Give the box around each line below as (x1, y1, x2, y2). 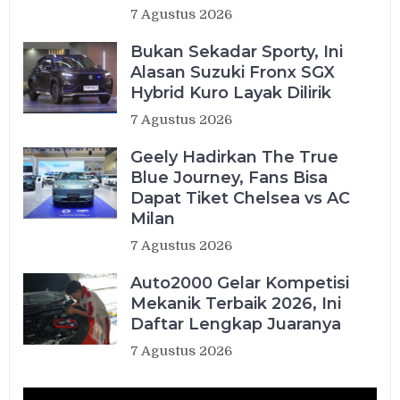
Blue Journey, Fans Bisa (130, 168, 329, 188)
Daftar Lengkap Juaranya (130, 314, 342, 335)
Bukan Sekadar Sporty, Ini (130, 42, 344, 62)
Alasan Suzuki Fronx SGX (130, 62, 336, 83)
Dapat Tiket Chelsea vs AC (130, 188, 351, 209)
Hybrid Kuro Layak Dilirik (130, 83, 332, 104)
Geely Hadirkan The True (130, 147, 339, 168)
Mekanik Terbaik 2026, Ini (130, 294, 342, 314)
